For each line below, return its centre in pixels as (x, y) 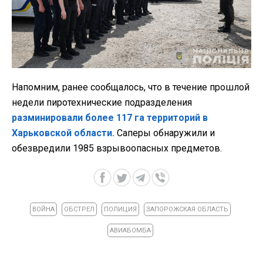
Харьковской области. (63, 133)
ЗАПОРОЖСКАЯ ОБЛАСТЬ (187, 210)
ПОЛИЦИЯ (120, 210)
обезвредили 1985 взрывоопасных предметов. (117, 149)
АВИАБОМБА (130, 231)
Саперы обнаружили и (165, 133)
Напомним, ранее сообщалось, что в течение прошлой (131, 87)
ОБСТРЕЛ (79, 210)
